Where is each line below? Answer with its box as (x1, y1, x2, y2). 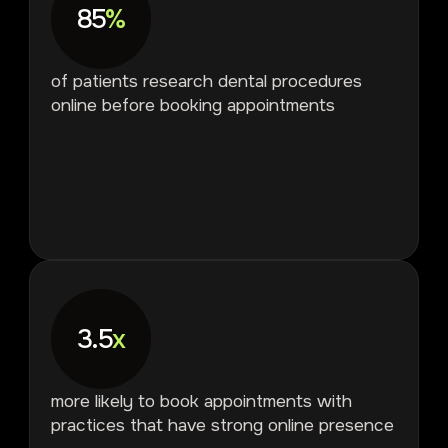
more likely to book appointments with (50, 390, 352, 413)
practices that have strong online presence (50, 414, 394, 437)
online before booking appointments (50, 94, 335, 117)
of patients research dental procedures (50, 70, 362, 93)
